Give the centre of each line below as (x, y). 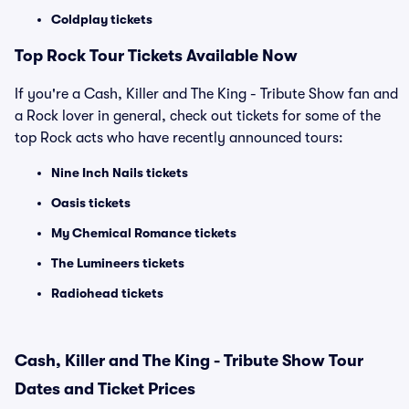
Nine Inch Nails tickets (120, 173)
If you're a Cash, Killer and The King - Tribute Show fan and (206, 94)
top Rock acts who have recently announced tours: (179, 138)
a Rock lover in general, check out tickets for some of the (198, 116)
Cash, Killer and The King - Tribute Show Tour (189, 361)
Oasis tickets (91, 203)
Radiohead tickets (107, 293)
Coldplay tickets (102, 19)
